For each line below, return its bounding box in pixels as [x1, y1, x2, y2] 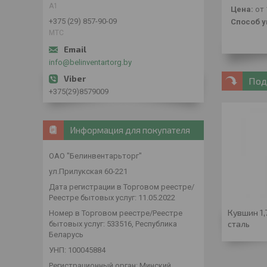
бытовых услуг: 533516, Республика [49, 219, 177, 228]
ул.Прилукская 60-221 [49, 166, 128, 176]
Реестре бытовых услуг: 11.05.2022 [49, 193, 175, 202]
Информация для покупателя [70, 124, 190, 135]
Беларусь [49, 229, 83, 239]
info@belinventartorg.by [49, 57, 132, 67]
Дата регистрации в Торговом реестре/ [49, 182, 194, 191]
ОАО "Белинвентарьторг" [49, 151, 142, 160]
